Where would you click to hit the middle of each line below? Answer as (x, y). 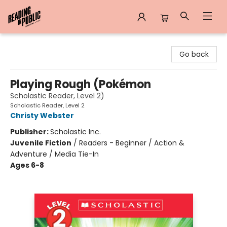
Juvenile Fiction (41, 143)
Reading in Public (37, 43)
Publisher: (30, 132)
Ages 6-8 (27, 165)
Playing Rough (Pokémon (81, 84)
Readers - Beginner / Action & (132, 143)
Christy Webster (42, 116)
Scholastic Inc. (75, 132)
